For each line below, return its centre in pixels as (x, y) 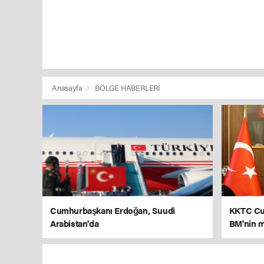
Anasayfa (68, 87)
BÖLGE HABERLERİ (128, 87)
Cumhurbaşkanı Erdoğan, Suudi (113, 210)
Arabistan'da (75, 223)
